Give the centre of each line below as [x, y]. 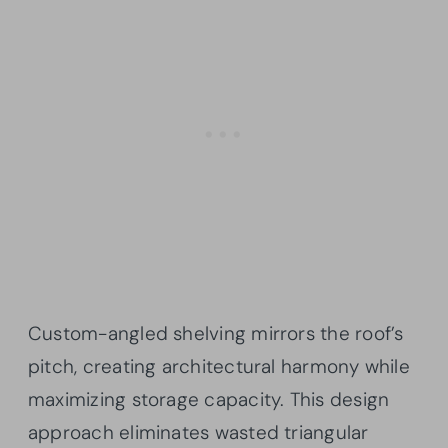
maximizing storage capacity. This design [209, 399]
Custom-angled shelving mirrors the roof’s [216, 333]
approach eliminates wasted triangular [198, 432]
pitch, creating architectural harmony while [219, 366]
